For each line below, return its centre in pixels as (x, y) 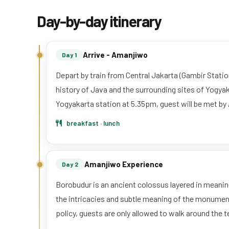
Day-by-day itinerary (99, 21)
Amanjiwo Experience (124, 164)
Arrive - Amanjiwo (116, 54)
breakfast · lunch (92, 123)
